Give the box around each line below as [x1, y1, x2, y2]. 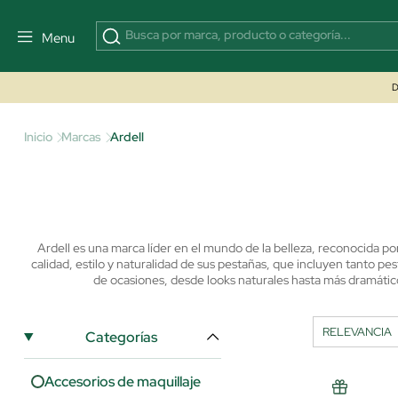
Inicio [24, 129, 52, 145]
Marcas [61, 129, 101, 145]
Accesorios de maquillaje [44, 372, 201, 391]
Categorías [85, 328, 158, 346]
